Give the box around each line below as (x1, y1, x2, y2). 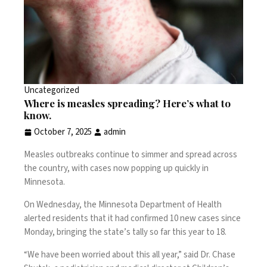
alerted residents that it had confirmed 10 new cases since (24, 212, 241, 225)
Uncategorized (24, 84, 79, 97)
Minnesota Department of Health (98, 198, 222, 212)
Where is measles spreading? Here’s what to (24, 97, 231, 110)
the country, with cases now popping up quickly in (24, 162, 209, 175)
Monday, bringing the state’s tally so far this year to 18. (24, 226, 226, 239)
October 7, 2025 (34, 126, 92, 139)
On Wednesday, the (24, 198, 98, 212)
